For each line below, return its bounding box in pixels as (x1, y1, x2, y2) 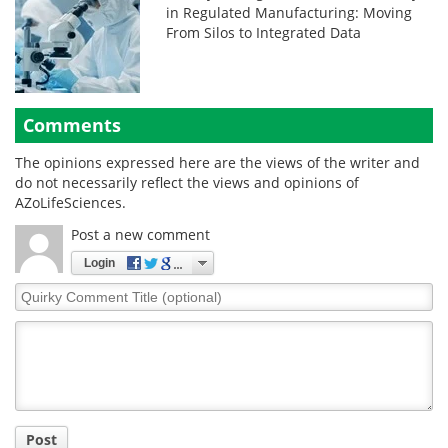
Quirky (14, 282, 61, 301)
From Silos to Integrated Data (166, 23, 362, 42)
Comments (23, 113, 121, 137)
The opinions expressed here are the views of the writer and (15, 153, 420, 172)
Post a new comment (71, 225, 210, 244)
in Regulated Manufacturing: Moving (166, 3, 413, 22)
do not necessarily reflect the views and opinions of (15, 173, 359, 192)
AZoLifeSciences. (15, 193, 126, 212)
